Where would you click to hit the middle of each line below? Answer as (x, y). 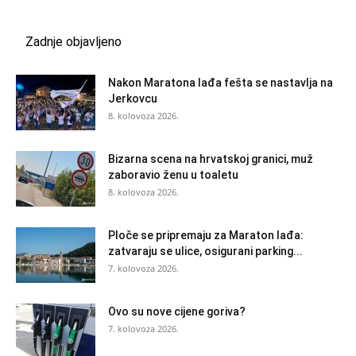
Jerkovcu (133, 99)
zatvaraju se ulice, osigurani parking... (205, 251)
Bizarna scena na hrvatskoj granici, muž (211, 159)
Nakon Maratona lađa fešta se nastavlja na (221, 83)
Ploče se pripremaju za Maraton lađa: (206, 235)
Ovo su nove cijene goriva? (177, 311)
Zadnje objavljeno (74, 42)
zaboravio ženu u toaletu (173, 175)
